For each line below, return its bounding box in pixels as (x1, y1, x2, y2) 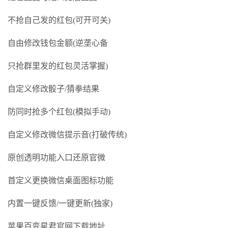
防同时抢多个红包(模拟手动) (8, 107, 110, 116)
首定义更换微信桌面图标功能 (8, 176, 113, 185)
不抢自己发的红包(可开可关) (8, 16, 110, 24)
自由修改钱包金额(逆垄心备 (8, 39, 108, 47)
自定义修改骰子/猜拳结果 (8, 84, 99, 93)
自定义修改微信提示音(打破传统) (8, 130, 127, 139)
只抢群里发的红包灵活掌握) (8, 62, 108, 70)
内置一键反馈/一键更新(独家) (8, 199, 112, 208)
